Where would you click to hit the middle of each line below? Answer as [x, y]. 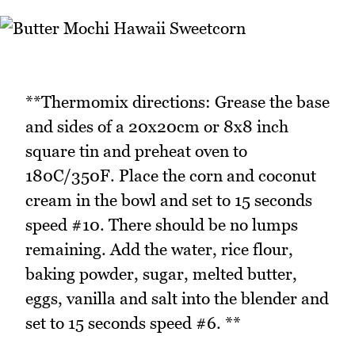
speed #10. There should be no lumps [162, 224]
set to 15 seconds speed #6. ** [133, 323]
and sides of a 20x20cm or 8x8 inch [157, 126]
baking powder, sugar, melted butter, [161, 273]
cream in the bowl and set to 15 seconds [169, 200]
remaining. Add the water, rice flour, [159, 249]
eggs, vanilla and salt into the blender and [177, 298]
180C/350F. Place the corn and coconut [171, 175]
